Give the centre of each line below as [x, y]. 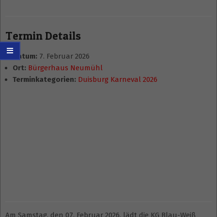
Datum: [25, 56]
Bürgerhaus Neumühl [65, 68]
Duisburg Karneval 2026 [118, 80]
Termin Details [43, 36]
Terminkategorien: [44, 80]
